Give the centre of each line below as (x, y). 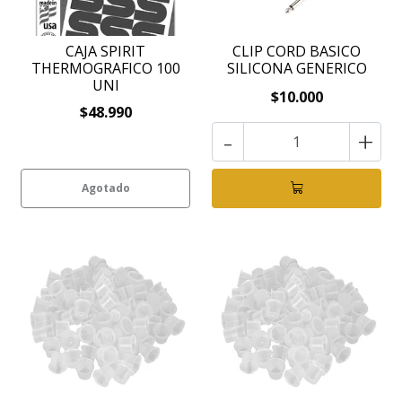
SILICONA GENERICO (297, 68)
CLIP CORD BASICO (297, 51)
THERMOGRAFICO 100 (105, 68)
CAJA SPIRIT (105, 51)
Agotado (105, 188)
